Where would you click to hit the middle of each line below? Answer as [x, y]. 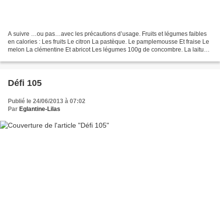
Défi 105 [25, 83]
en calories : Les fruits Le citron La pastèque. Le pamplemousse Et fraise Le [109, 41]
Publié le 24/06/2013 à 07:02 [47, 101]
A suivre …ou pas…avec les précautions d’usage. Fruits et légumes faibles [107, 34]
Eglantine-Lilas [40, 109]
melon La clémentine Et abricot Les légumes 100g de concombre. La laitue [108, 49]
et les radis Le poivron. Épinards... [53, 57]
